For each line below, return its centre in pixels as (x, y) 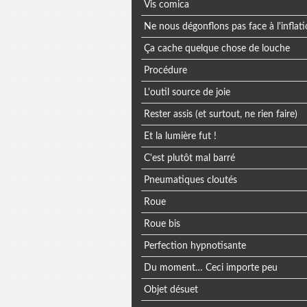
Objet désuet (171, 290)
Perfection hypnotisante (195, 246)
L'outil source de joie (187, 92)
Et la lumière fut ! (180, 136)
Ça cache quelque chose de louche (217, 48)
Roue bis (162, 224)
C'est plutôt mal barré (189, 158)
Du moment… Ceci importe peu (210, 268)
